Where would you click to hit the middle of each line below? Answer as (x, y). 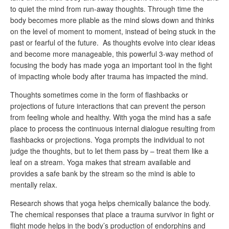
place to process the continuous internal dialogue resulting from (113, 128)
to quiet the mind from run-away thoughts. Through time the (107, 9)
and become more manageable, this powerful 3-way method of (112, 54)
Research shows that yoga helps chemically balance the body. (110, 203)
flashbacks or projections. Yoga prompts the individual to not (107, 140)
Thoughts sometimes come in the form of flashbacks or (99, 95)
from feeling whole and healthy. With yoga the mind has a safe (111, 117)
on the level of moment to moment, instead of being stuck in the (113, 31)
